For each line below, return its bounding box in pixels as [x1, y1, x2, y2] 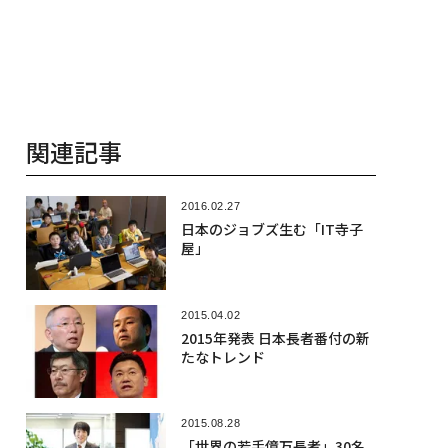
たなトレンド [180, 346, 265, 367]
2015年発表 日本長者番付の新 [180, 327, 370, 348]
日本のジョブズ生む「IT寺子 [180, 219, 363, 240]
